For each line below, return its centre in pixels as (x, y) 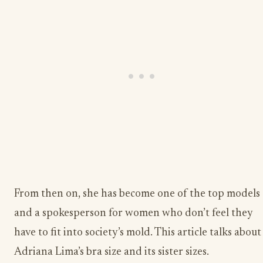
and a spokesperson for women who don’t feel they (134, 214)
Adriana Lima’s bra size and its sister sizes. (112, 252)
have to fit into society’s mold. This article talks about (138, 233)
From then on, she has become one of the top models (137, 194)
